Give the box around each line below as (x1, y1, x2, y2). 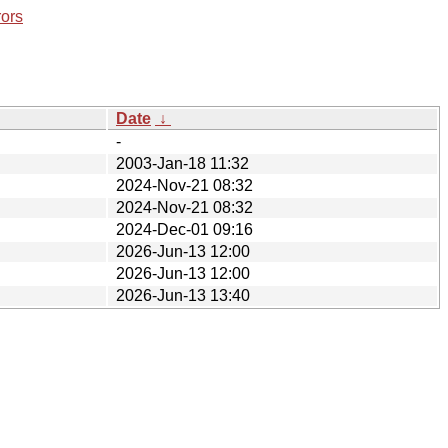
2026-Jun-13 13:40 (116, 286, 250, 304)
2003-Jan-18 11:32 (116, 154, 249, 172)
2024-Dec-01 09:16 (116, 220, 253, 238)
